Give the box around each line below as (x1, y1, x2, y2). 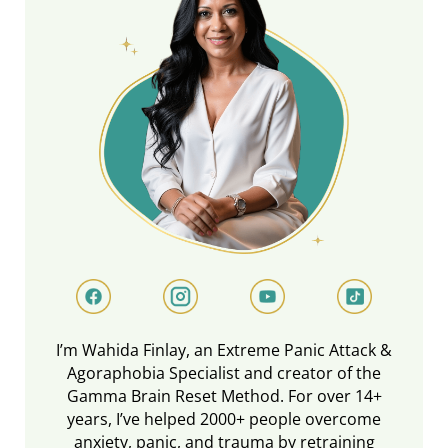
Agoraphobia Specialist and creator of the (67, 361, 381, 384)
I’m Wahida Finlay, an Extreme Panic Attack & (56, 338, 392, 361)
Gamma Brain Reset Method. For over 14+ (66, 384, 382, 407)
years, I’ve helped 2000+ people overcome (67, 407, 381, 430)
